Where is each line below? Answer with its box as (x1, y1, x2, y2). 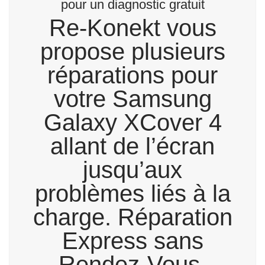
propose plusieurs (40, 38, 225, 65)
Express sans (62, 228, 203, 254)
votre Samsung (53, 86, 212, 112)
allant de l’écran (50, 133, 215, 160)
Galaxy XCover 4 (43, 109, 222, 136)
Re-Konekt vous (49, 15, 216, 41)
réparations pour (47, 62, 218, 89)
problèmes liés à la (34, 180, 231, 207)
